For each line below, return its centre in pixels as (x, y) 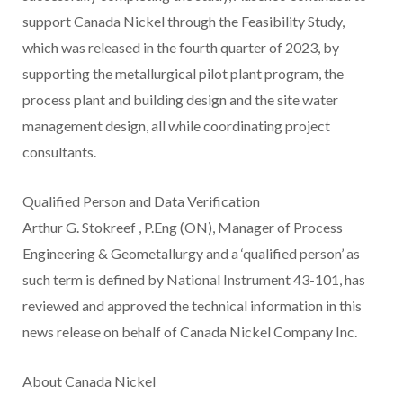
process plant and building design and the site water (180, 99)
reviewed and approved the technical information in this (192, 305)
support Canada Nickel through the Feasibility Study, (184, 21)
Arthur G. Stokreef (81, 227)
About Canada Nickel (89, 381)
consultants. (59, 151)
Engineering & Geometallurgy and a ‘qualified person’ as (191, 253)
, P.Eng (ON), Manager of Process (241, 227)
